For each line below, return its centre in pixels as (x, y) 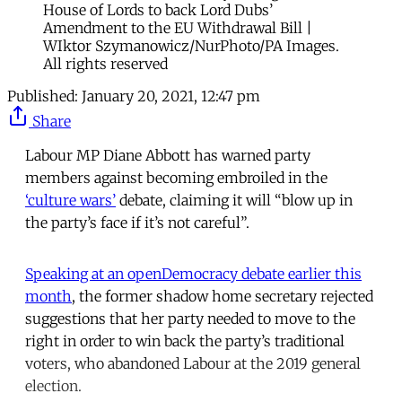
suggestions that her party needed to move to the (190, 319)
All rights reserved (105, 64)
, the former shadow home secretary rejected (223, 297)
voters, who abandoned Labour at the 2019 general (193, 364)
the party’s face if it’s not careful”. (137, 223)
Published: (43, 96)
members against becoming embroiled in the (176, 178)
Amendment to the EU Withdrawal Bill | (178, 28)
